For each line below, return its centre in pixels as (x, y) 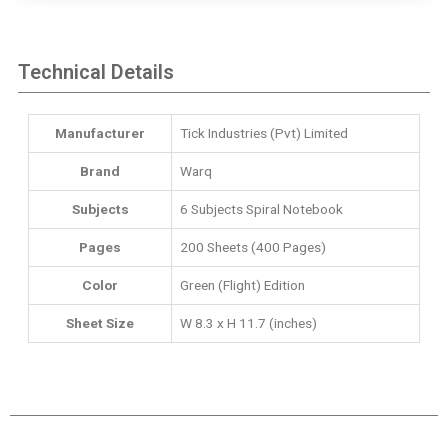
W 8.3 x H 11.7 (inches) (248, 322)
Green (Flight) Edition (242, 284)
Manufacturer (100, 132)
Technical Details (96, 71)
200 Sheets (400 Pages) (253, 246)
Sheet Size (100, 322)
